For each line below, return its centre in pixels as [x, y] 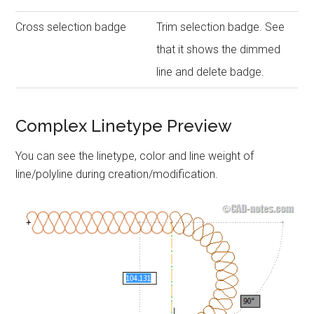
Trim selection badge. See [221, 27]
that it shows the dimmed [219, 49]
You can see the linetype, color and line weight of [135, 156]
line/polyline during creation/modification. [117, 174]
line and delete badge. [211, 71]
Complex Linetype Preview [124, 125]
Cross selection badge [71, 27]
